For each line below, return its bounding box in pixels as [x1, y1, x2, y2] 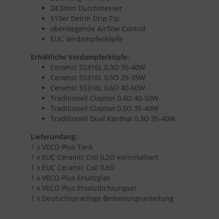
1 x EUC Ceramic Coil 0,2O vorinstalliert [31, 152, 158, 162]
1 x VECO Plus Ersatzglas [31, 173, 110, 182]
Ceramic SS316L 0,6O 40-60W [50, 83, 145, 92]
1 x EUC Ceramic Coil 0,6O [31, 162, 115, 172]
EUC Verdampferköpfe [50, 34, 123, 44]
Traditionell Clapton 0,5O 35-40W [50, 103, 158, 113]
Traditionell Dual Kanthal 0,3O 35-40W [50, 113, 175, 123]
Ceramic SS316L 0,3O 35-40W [50, 62, 145, 72]
